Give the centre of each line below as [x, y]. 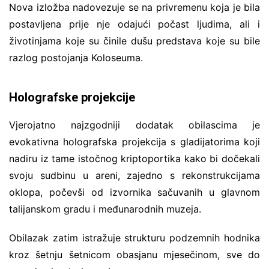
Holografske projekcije [72, 97]
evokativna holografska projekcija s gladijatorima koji [134, 141]
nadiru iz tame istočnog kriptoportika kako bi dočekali [134, 158]
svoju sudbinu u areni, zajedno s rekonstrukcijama [134, 175]
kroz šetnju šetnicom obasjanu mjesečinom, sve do [134, 254]
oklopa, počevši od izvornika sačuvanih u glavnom [134, 192]
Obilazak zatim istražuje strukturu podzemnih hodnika [134, 237]
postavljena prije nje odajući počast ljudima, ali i [134, 24]
